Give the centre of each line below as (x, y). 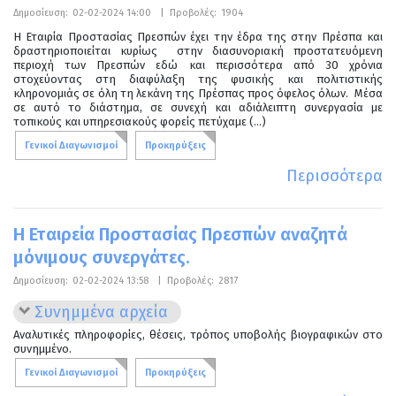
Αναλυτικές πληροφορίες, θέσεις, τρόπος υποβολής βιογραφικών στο (198, 334)
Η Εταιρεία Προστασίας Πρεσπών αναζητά (180, 234)
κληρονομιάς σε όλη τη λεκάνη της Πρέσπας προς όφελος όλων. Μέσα (198, 93)
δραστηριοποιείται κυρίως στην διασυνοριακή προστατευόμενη (198, 50)
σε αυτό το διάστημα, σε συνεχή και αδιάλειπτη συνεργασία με (198, 107)
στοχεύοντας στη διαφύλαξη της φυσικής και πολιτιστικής (198, 79)
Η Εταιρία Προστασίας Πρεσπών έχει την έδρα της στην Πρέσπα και (198, 36)
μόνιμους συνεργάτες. (102, 257)
